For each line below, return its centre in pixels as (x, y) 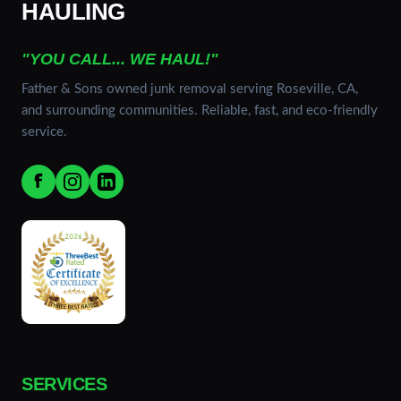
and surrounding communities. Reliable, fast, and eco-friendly (200, 111)
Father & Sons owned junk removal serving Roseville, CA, (190, 90)
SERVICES (64, 384)
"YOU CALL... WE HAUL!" (120, 59)
